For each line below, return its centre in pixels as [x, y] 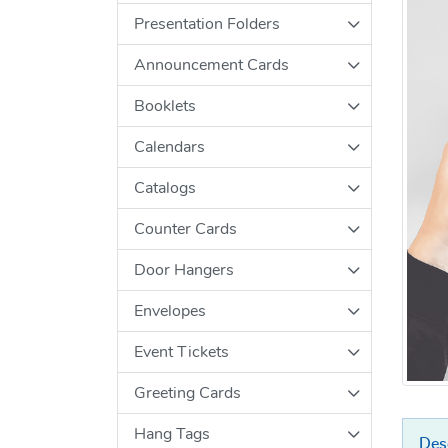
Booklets [165, 105]
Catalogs [165, 187]
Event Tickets [181, 351]
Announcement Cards [211, 64]
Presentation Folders [207, 23]
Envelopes [170, 310]
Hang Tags [172, 433]
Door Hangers [184, 269]
